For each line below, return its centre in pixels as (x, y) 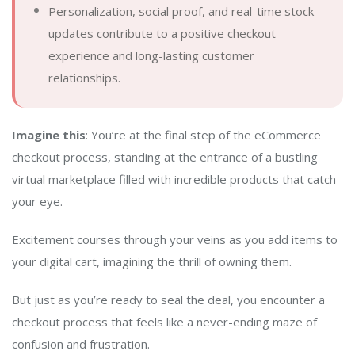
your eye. (37, 201)
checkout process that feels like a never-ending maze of (164, 321)
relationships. (84, 77)
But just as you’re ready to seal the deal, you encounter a (168, 299)
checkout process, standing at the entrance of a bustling (165, 157)
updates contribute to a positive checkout (162, 33)
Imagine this (49, 134)
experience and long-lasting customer (151, 55)
